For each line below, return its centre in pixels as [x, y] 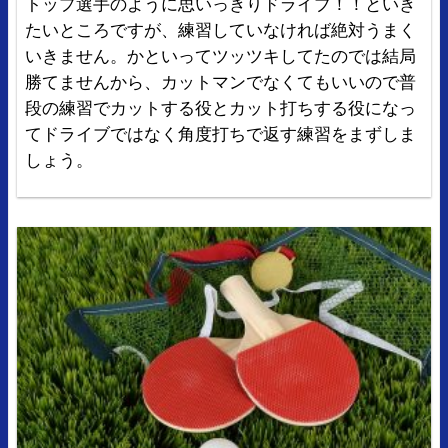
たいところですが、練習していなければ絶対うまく [220, 28]
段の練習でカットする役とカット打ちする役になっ [220, 106]
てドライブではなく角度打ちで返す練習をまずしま [220, 132]
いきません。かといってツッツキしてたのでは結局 [220, 54]
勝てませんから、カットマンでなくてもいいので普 [220, 80]
